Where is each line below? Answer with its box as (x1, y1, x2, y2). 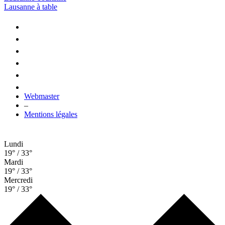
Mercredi (4, 175, 33, 184)
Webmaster (24, 91, 59, 100)
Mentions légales (24, 109, 77, 119)
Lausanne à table (4, 2, 57, 11)
